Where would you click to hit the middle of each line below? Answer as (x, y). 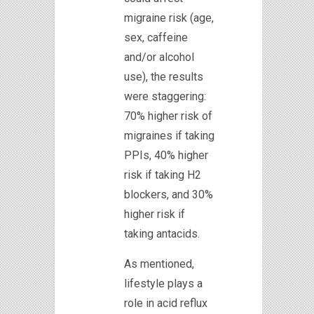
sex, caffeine (156, 37)
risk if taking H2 (163, 175)
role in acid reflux (166, 303)
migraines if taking (169, 135)
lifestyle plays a (163, 283)
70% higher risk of (168, 116)
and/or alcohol (159, 57)
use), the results (164, 76)
